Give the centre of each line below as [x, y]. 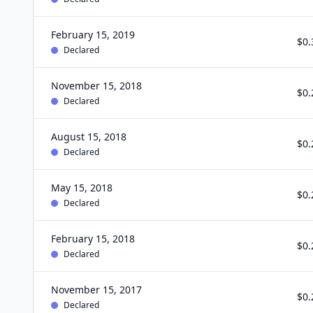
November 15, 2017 [96, 290]
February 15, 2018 [93, 239]
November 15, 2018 [96, 86]
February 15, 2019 [93, 35]
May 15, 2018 [82, 188]
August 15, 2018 [89, 137]
